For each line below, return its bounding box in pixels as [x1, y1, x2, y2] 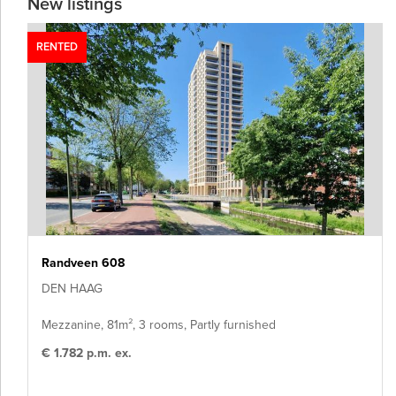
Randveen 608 [42, 255, 125, 270]
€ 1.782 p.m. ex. [42, 346, 132, 361]
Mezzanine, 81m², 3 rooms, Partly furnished [42, 317, 276, 332]
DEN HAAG [42, 281, 103, 296]
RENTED [36, 40, 78, 54]
